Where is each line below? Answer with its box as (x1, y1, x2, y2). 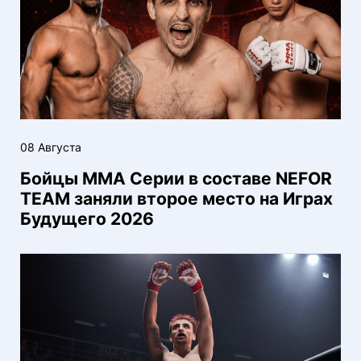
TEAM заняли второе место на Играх (20, 189, 333, 210)
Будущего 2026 (20, 209, 154, 230)
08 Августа (20, 140, 81, 155)
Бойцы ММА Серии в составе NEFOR (20, 168, 332, 189)
